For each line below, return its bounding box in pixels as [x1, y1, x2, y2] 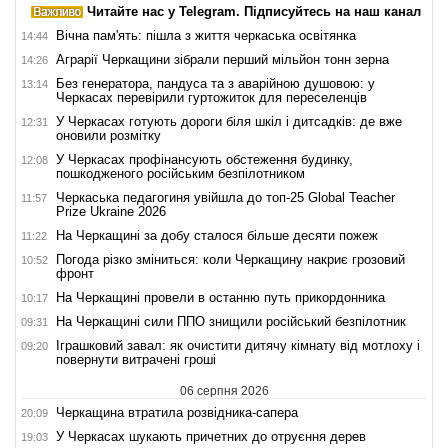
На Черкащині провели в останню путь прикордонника [56, 289, 385, 305]
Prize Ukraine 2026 [56, 203, 166, 219]
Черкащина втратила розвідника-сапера [56, 404, 298, 420]
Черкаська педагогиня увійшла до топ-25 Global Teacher [56, 189, 395, 205]
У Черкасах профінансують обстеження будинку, [56, 151, 353, 167]
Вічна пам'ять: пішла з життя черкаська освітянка [56, 27, 356, 43]
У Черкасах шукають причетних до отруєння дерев [56, 428, 366, 444]
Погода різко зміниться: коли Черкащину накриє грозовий [56, 251, 405, 267]
